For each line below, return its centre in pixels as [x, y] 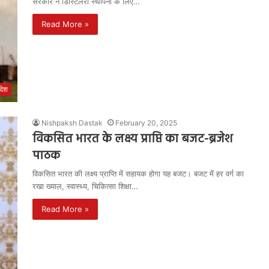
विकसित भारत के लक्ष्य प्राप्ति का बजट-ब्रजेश [132, 139]
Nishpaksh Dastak [72, 123]
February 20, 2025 [146, 123]
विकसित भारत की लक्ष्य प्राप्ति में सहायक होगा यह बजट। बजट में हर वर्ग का [138, 174]
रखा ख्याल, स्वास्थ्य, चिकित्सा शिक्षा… [85, 186]
